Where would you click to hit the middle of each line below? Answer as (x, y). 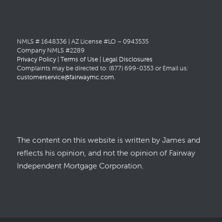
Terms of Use (79, 59)
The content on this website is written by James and (108, 139)
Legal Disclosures (127, 59)
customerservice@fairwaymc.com (65, 77)
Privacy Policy (36, 59)
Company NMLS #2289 (51, 50)
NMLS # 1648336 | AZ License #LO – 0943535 (83, 41)
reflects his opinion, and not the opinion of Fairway (106, 152)
